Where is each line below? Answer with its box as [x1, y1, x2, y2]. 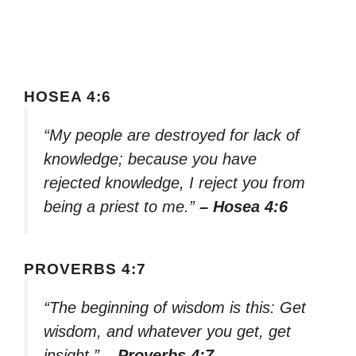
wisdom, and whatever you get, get [44, 322, 291, 340]
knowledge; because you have [44, 150, 257, 168]
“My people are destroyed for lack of [44, 126, 300, 145]
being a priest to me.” [44, 198, 199, 216]
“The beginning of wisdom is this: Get [44, 298, 306, 316]
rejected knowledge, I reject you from [44, 174, 305, 192]
